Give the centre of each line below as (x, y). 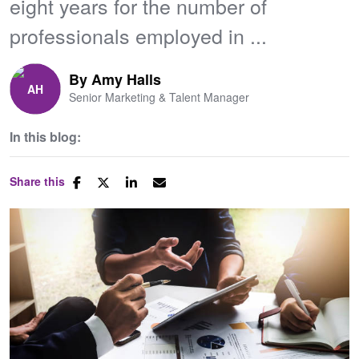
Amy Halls (126, 79)
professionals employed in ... (138, 35)
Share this (37, 181)
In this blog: (45, 137)
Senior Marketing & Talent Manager (159, 97)
